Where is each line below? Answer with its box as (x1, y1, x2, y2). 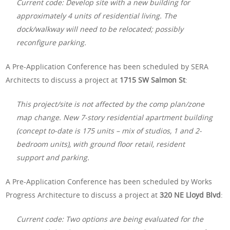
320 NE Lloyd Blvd (160, 189, 221, 200)
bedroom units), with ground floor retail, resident (16, 139, 185, 149)
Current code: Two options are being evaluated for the (16, 214, 204, 224)
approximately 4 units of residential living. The (16, 10, 177, 21)
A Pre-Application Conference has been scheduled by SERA (6, 61, 209, 71)
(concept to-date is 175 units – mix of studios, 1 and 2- (16, 125, 202, 136)
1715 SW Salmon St (120, 74, 186, 85)
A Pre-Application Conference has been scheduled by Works (6, 176, 213, 186)
